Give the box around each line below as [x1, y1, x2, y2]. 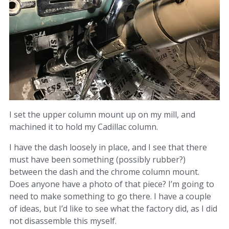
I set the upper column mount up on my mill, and [9, 109, 195, 121]
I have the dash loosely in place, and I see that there [9, 142, 207, 153]
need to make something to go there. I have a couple [9, 191, 211, 202]
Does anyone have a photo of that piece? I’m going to [9, 178, 214, 190]
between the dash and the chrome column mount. [9, 166, 199, 178]
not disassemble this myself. [9, 215, 117, 227]
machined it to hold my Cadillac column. [9, 121, 158, 133]
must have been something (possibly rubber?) [9, 154, 186, 166]
